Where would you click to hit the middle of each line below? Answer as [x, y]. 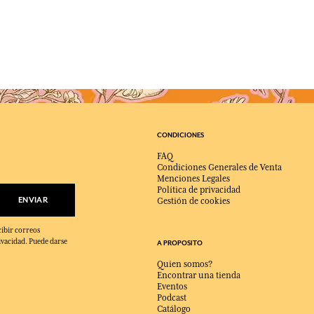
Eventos [172, 286]
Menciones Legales [193, 178]
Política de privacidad [199, 190]
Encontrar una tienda [199, 275]
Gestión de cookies [193, 201]
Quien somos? [185, 264]
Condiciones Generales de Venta [219, 167]
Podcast [172, 298]
